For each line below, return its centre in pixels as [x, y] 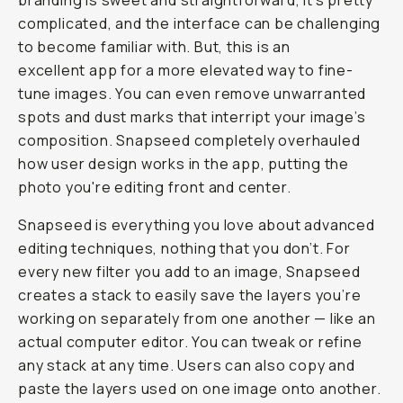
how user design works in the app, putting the [184, 164]
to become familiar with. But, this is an [154, 47]
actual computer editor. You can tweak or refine [190, 342]
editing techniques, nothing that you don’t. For [184, 248]
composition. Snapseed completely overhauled [189, 140]
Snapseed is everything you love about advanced [197, 225]
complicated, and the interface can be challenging [200, 23]
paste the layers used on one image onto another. [200, 389]
